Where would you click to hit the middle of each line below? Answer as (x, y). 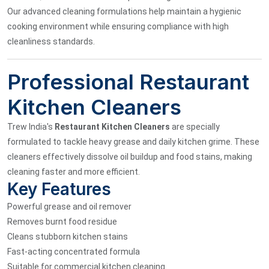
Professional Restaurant (128, 81)
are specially (195, 126)
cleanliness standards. (51, 41)
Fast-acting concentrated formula (74, 251)
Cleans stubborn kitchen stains (68, 236)
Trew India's (31, 126)
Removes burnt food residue (62, 221)
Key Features (59, 189)
